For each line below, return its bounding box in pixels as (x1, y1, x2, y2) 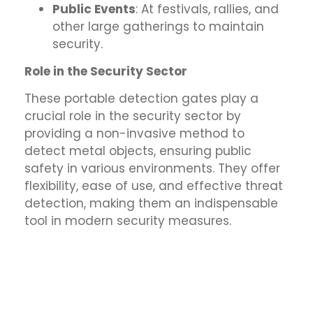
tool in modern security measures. (24, 212, 231, 230)
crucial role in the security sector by (24, 108, 241, 125)
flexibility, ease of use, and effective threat (24, 177, 283, 195)
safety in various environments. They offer (24, 160, 280, 177)
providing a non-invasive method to (24, 125, 245, 143)
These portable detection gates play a (24, 90, 259, 108)
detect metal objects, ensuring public (24, 143, 252, 160)
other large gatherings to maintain (52, 17, 264, 35)
